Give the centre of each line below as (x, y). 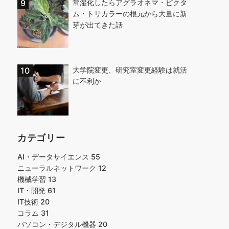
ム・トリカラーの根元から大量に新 (130, 14)
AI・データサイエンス (54, 157)
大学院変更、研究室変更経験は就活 (130, 70)
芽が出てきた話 (98, 25)
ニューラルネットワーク (58, 168)
